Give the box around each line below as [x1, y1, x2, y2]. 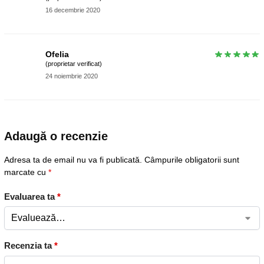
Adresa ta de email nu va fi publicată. [4, 155, 142, 165]
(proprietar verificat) [45, 60, 102, 68]
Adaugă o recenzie [4, 130, 108, 143]
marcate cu [4, 167, 48, 177]
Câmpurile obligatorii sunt [144, 155, 239, 165]
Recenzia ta [4, 240, 54, 251]
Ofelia [45, 49, 69, 59]
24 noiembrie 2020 [45, 72, 98, 80]
